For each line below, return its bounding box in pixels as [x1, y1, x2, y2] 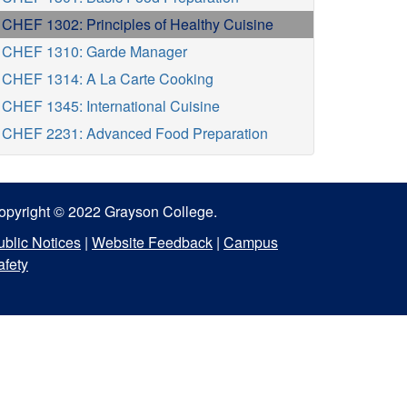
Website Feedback [92, 232, 213, 253]
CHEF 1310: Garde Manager [2, 41, 187, 62]
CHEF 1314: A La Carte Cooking [2, 68, 213, 89]
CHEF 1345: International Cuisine [2, 95, 220, 116]
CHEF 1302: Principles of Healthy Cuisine [2, 14, 273, 35]
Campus [223, 232, 278, 253]
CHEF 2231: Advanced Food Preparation [2, 123, 268, 144]
